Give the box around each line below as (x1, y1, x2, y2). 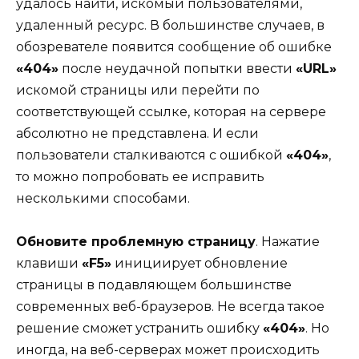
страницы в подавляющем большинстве (16, 277, 292, 293)
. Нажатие (256, 234, 320, 250)
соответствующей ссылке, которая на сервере (16, 103, 326, 119)
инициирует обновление (111, 256, 288, 272)
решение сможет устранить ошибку (16, 321, 263, 337)
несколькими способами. (16, 190, 190, 206)
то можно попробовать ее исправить (16, 168, 264, 184)
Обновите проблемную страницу (16, 234, 256, 250)
